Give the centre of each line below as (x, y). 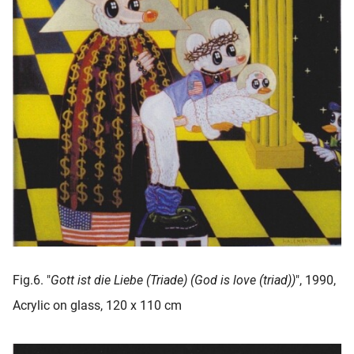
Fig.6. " (32, 280)
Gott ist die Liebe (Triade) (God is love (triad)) (173, 280)
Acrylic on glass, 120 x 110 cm (97, 305)
